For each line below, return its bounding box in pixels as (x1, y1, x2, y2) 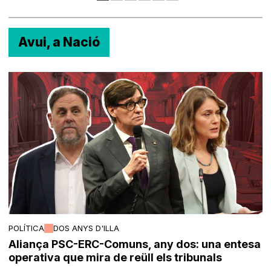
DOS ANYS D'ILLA (53, 223, 120, 233)
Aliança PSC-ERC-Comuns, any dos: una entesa (8, 237, 261, 250)
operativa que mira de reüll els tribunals (8, 250, 223, 264)
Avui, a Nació (18, 34, 100, 50)
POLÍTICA (8, 223, 45, 233)
